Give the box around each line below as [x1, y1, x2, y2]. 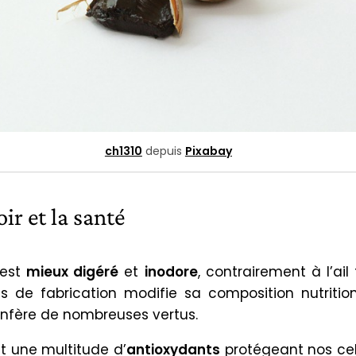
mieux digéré [26, 262, 119, 282]
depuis [141, 143, 185, 160]
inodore [144, 262, 198, 282]
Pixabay [184, 143, 232, 160]
